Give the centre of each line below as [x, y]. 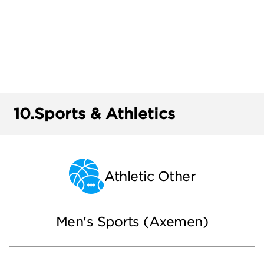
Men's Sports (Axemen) [132, 222]
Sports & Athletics [105, 114]
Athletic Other [150, 176]
